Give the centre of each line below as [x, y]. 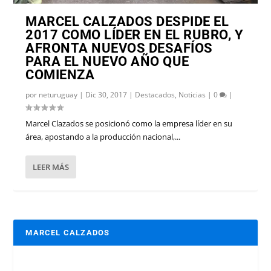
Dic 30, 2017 [106, 95]
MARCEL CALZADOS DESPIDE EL [127, 22]
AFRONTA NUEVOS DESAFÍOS [119, 48]
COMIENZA [60, 75]
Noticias [192, 95]
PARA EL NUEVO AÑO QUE [107, 62]
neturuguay [58, 95]
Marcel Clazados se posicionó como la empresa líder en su [129, 124]
